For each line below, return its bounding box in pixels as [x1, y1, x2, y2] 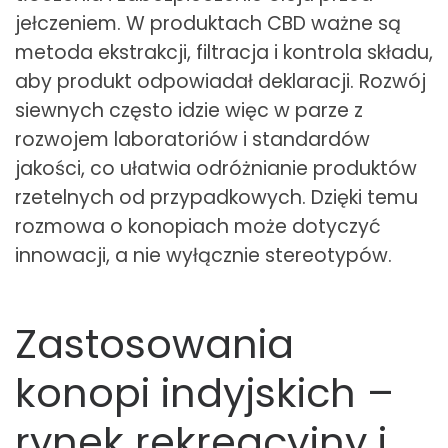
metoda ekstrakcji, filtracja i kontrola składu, [15, 39, 433, 67]
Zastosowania [15, 316, 294, 373]
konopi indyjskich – [15, 365, 394, 422]
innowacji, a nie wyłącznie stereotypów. [15, 242, 392, 270]
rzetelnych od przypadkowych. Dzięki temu [15, 184, 418, 212]
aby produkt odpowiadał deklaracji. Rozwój [15, 68, 426, 96]
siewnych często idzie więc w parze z [15, 97, 363, 125]
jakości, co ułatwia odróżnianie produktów [15, 155, 417, 183]
